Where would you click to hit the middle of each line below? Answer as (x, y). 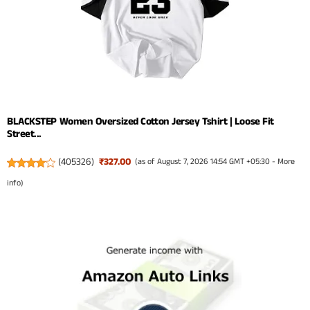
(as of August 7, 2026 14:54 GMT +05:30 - (207, 162)
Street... (24, 134)
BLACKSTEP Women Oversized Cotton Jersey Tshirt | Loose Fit (140, 122)
